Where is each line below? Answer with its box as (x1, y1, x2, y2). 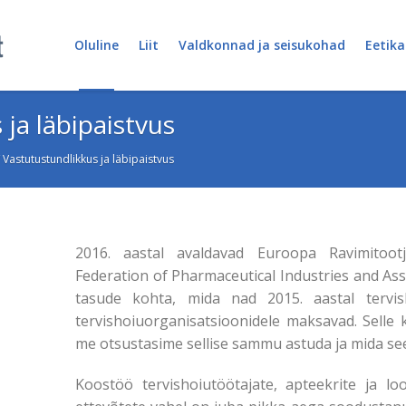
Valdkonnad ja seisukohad (178, 36, 345, 53)
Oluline (73, 36, 119, 53)
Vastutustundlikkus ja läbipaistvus (3, 151, 174, 167)
